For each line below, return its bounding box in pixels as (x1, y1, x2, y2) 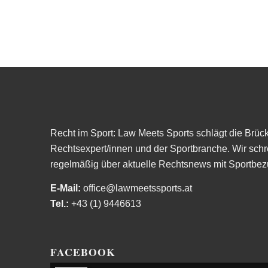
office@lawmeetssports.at (80, 182, 192, 193)
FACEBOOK (50, 244, 115, 260)
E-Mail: (50, 182, 81, 193)
